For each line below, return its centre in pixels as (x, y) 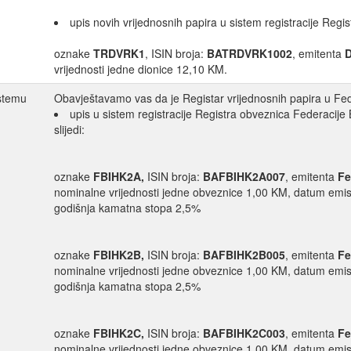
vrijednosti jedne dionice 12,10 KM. (141, 69)
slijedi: (69, 130)
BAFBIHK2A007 (244, 177)
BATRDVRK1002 (250, 54)
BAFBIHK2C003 (244, 333)
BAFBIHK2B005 (244, 255)
